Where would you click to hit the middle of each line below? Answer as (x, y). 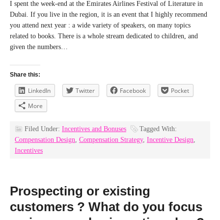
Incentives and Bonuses (94, 129)
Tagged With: (158, 129)
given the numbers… (39, 47)
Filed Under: (43, 129)
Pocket (180, 91)
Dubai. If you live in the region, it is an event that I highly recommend (109, 14)
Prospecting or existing (80, 191)
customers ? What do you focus (106, 207)
